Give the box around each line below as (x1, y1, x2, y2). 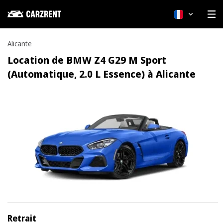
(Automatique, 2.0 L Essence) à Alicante (7, 67, 196, 81)
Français (185, 9, 215, 19)
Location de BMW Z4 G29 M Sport (7, 53, 166, 67)
